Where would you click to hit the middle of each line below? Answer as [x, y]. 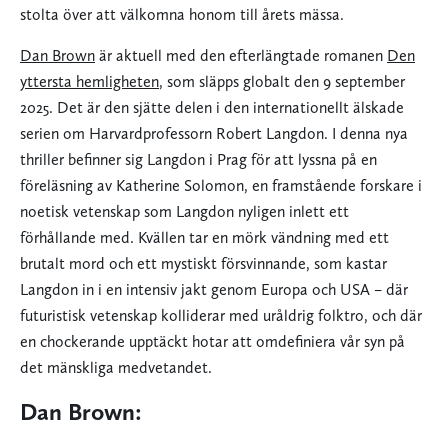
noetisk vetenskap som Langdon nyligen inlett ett [184, 212]
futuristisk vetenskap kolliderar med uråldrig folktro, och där [221, 316]
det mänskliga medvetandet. [116, 368]
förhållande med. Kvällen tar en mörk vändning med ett [204, 238]
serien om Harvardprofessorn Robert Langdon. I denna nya [214, 134]
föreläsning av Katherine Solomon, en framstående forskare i [221, 186]
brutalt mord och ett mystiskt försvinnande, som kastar [203, 264]
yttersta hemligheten [89, 82]
